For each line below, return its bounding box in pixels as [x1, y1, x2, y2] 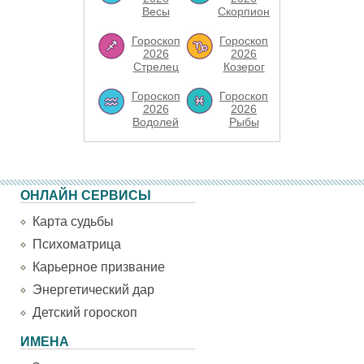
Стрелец [132, 60, 179, 73]
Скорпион [218, 5, 270, 18]
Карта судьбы [32, 214, 114, 228]
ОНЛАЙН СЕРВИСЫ [20, 188, 151, 202]
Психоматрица [32, 237, 121, 251]
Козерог [223, 60, 265, 73]
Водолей [132, 115, 179, 128]
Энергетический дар [32, 283, 154, 297]
